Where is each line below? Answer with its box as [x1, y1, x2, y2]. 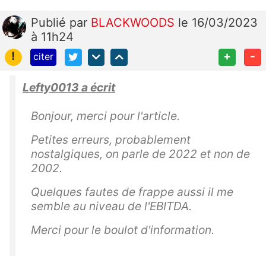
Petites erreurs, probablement [31, 132, 191, 147]
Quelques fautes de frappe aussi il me [31, 184, 233, 199]
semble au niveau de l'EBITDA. [31, 198, 195, 213]
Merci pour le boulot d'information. [31, 222, 217, 237]
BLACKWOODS [91, 15, 178, 30]
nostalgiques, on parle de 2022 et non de [31, 146, 250, 161]
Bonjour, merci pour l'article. [31, 108, 183, 123]
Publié [31, 15, 69, 30]
